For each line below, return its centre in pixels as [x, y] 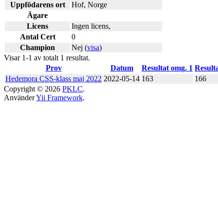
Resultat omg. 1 [167, 68]
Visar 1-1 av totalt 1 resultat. [47, 57]
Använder [20, 97]
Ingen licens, [91, 26]
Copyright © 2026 [33, 89]
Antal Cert [37, 36]
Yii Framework [59, 97]
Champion [37, 47]
